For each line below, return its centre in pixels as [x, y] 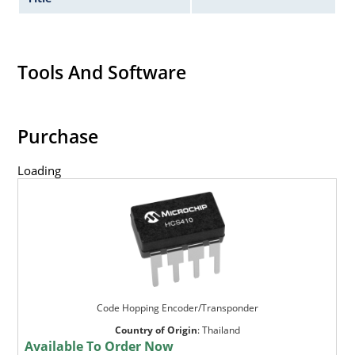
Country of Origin [156, 330]
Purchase [58, 136]
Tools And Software [102, 73]
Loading [40, 170]
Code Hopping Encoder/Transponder [177, 307]
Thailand [221, 330]
